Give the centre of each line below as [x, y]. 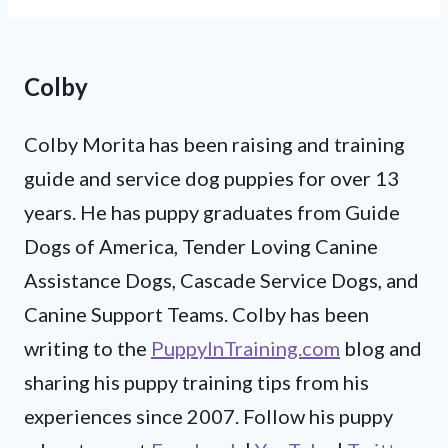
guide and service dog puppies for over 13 [211, 178]
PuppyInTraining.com [245, 348]
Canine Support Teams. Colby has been [196, 314]
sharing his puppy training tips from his [196, 382]
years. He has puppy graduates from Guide [212, 212]
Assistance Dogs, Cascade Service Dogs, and [221, 280]
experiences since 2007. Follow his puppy [208, 416]
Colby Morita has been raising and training [214, 144]
